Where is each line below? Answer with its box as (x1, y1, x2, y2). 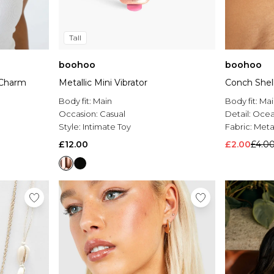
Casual (100, 109, 125, 119)
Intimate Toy (83, 122, 131, 132)
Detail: (225, 109, 253, 119)
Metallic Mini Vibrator (59, 77, 147, 89)
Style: (59, 122, 83, 132)
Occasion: (59, 109, 100, 119)
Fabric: (225, 122, 254, 132)
